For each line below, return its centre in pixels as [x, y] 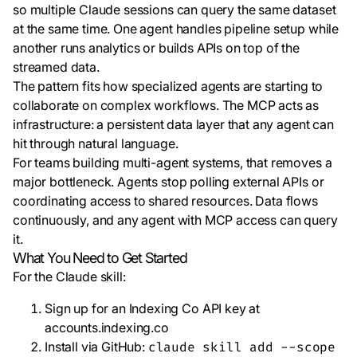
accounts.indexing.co [107, 328]
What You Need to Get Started [100, 258]
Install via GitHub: [96, 347]
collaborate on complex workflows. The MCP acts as [166, 105]
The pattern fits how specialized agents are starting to [168, 86]
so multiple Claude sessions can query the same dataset [175, 10]
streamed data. [56, 67]
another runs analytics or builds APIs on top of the [156, 48]
